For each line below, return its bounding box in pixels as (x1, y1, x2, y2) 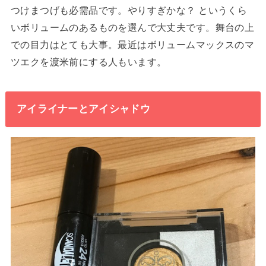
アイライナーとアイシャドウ (16, 103, 150, 115)
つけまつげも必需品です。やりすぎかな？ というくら (10, 5, 248, 16)
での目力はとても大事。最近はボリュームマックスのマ (10, 39, 255, 50)
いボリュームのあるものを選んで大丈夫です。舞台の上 (10, 22, 255, 33)
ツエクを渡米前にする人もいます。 (10, 56, 167, 68)
